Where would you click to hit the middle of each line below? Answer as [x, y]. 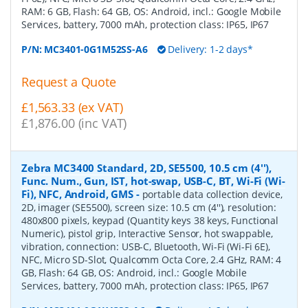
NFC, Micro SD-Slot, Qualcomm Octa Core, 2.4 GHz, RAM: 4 [152, 259]
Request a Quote [69, 82]
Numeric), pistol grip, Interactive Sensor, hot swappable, [147, 233]
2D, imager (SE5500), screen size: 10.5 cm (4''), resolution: [149, 207]
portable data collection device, [212, 194]
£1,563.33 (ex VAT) [72, 108]
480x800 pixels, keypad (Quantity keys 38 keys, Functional [150, 220]
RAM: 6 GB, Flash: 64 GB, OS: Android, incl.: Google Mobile [151, 12]
